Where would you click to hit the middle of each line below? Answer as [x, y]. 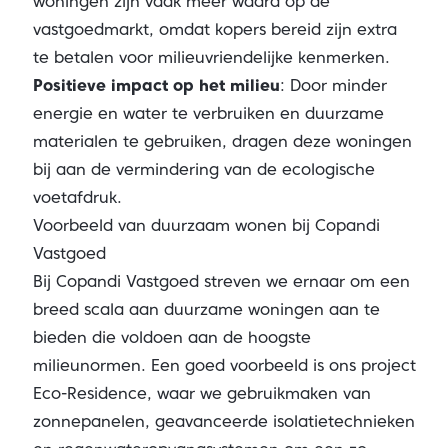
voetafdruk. [77, 197]
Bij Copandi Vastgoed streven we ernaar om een [221, 281]
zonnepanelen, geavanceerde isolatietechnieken [223, 421]
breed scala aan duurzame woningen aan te [206, 309]
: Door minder [333, 85]
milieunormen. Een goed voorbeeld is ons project [224, 365]
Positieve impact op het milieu [156, 85]
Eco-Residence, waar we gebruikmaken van [201, 393]
